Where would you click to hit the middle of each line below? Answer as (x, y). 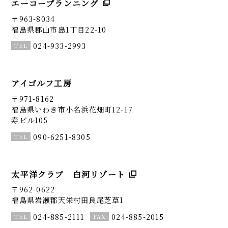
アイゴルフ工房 (41, 83)
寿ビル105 (30, 120)
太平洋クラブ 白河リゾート (68, 174)
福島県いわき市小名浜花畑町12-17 (72, 109)
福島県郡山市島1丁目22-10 (59, 29)
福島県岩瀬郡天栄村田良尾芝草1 (68, 200)
